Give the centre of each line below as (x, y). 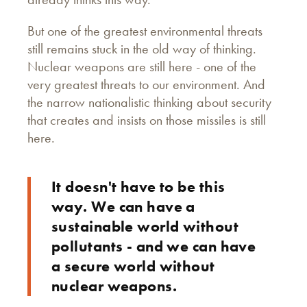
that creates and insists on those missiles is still (147, 120)
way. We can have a (123, 206)
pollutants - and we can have (154, 246)
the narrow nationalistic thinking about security (149, 102)
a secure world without (133, 266)
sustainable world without (145, 226)
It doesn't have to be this (138, 186)
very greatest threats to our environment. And (146, 84)
